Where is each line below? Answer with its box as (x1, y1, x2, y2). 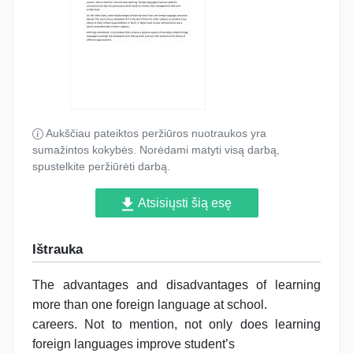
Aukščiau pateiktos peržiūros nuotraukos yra (43, 127, 266, 139)
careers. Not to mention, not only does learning (32, 317, 321, 331)
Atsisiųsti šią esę (135, 196, 232, 210)
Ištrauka (32, 242, 83, 257)
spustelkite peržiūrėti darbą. (32, 160, 170, 173)
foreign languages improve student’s (32, 336, 235, 351)
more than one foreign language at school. (32, 297, 267, 311)
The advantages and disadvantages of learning (32, 277, 321, 292)
